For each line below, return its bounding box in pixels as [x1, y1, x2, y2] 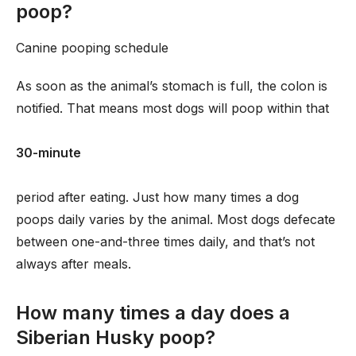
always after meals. [16, 256, 131, 272]
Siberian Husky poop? [16, 326, 215, 349]
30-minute [16, 145, 81, 161]
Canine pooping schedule [16, 40, 168, 56]
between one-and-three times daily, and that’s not [16, 234, 315, 250]
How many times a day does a [16, 301, 290, 324]
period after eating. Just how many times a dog [16, 189, 299, 205]
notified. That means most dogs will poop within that [16, 100, 329, 116]
